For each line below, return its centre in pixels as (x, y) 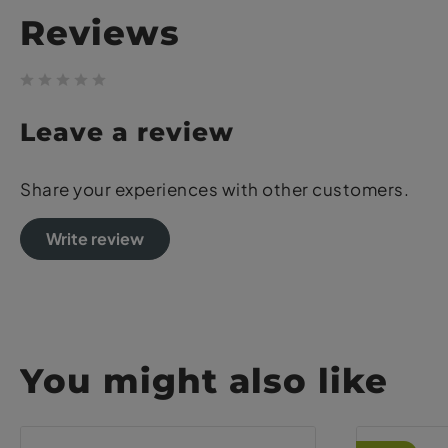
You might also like (204, 381)
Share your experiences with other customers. (214, 189)
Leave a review (127, 132)
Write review (95, 238)
